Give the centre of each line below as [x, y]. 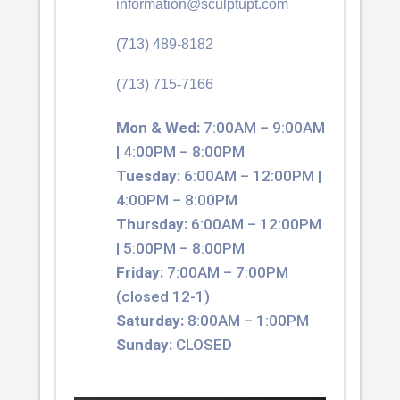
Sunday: [144, 344]
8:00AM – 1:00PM [246, 320]
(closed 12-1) [162, 296]
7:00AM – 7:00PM [225, 272]
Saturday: [150, 320]
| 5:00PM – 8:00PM [180, 248]
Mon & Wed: [158, 127]
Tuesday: [148, 175]
